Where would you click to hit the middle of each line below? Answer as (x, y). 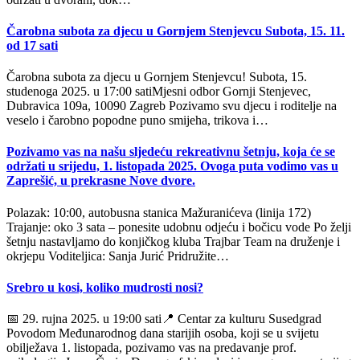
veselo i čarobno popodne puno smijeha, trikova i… (137, 121)
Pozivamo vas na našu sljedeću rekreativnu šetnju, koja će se (171, 152)
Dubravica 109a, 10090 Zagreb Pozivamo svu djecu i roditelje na (172, 106)
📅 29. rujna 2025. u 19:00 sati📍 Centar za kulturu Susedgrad (164, 319)
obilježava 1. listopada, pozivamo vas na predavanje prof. (151, 348)
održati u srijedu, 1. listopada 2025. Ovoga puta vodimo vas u (172, 166)
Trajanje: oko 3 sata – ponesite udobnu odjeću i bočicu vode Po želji (179, 227)
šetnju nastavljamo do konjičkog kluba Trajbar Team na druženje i (173, 241)
